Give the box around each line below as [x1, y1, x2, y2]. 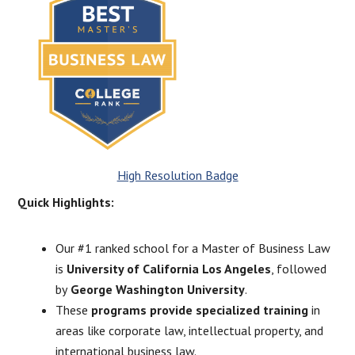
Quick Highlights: [17, 194, 115, 210]
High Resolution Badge [116, 167, 239, 183]
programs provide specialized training [91, 302, 309, 318]
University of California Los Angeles [63, 261, 272, 277]
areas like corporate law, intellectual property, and [55, 323, 324, 338]
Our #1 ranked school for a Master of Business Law [55, 240, 331, 256]
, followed [271, 261, 327, 277]
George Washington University [67, 281, 246, 297]
